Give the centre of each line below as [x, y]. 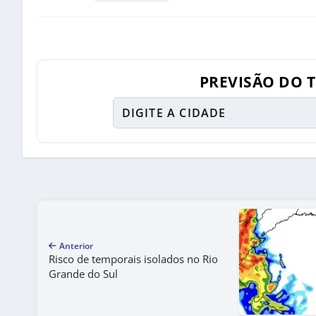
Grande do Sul [83, 274]
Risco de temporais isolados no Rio [133, 259]
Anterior [76, 246]
